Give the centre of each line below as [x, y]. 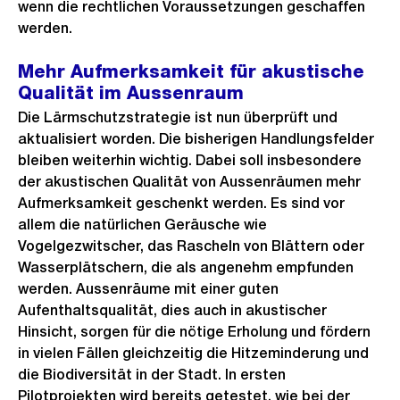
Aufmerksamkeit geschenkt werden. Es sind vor [181, 203]
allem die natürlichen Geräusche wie [142, 225]
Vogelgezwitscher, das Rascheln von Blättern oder [191, 246]
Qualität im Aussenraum [131, 93]
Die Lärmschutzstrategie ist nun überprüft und [178, 117]
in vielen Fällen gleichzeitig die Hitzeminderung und [193, 353]
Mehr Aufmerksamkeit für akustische [191, 71]
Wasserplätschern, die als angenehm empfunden [186, 267]
